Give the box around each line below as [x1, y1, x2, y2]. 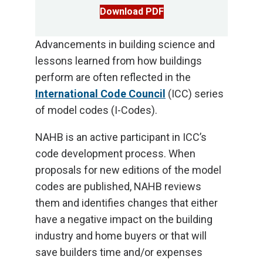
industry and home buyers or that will [35, 230, 207, 242]
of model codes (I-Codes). [35, 104, 157, 116]
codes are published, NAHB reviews [35, 180, 201, 193]
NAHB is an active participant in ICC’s [35, 131, 207, 143]
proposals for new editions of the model [35, 164, 221, 176]
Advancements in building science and [35, 38, 215, 50]
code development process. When [35, 147, 195, 160]
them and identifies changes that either [35, 197, 218, 209]
